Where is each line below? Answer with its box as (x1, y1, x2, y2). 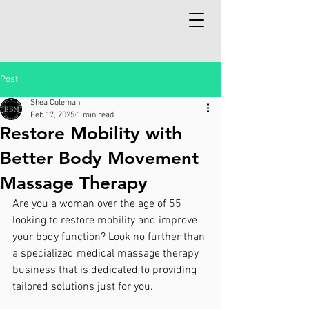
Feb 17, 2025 (30, 110, 74, 120)
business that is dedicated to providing (12, 263, 199, 277)
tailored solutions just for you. (12, 280, 153, 294)
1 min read (77, 110, 114, 120)
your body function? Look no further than (12, 230, 208, 244)
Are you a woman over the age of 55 (12, 197, 184, 211)
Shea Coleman (30, 98, 80, 108)
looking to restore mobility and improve (12, 214, 200, 228)
